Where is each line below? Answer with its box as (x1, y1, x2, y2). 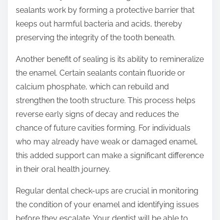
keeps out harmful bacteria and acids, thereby (16, 19, 182, 29)
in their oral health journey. (16, 165, 110, 174)
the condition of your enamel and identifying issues (16, 200, 199, 210)
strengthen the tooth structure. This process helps (16, 96, 195, 106)
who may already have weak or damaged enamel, (16, 137, 198, 147)
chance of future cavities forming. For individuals (16, 123, 191, 133)
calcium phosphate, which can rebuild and (16, 82, 169, 92)
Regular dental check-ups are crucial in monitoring (16, 186, 198, 196)
